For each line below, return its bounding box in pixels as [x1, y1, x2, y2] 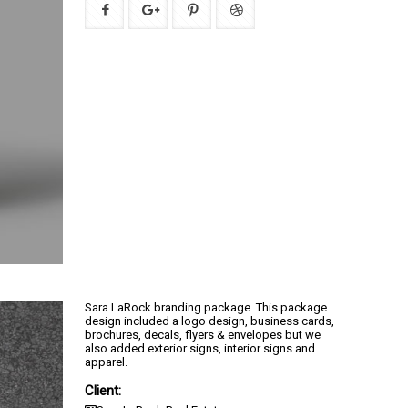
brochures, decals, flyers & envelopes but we [85, 327, 321, 342]
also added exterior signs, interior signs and [85, 341, 315, 355]
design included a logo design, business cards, [85, 313, 334, 328]
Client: [85, 382, 121, 399]
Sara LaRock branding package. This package [85, 300, 327, 314]
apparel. [85, 354, 127, 369]
